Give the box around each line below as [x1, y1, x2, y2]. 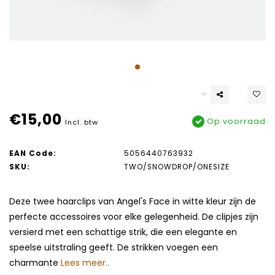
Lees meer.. [61, 257, 109, 269]
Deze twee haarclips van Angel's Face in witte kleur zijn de [9, 195, 256, 208]
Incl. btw [65, 117, 98, 128]
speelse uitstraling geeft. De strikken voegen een [9, 241, 218, 254]
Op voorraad [204, 116, 266, 127]
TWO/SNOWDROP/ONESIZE [123, 162, 230, 172]
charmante [9, 257, 61, 269]
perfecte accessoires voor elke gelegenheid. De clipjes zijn [9, 211, 258, 223]
